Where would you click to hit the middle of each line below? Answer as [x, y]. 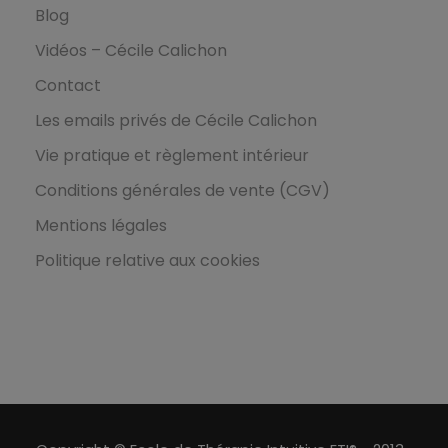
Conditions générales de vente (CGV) [182, 191]
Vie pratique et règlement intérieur [172, 156]
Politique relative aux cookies [147, 261]
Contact [68, 86]
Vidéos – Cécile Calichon [131, 51]
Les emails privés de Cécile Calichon [176, 121]
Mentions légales [101, 226]
